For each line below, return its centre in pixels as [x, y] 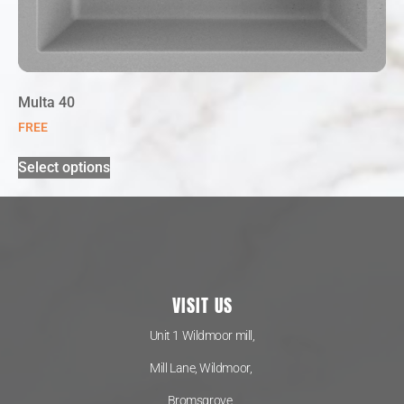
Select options [64, 168]
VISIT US [202, 305]
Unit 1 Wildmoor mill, [202, 335]
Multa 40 [46, 103]
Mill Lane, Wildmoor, [202, 368]
